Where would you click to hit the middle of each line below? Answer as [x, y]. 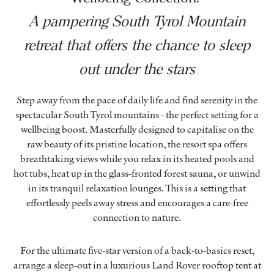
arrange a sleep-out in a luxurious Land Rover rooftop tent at [137, 265]
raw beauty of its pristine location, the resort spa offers [137, 144]
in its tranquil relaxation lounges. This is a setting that [137, 188]
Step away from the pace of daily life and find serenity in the [137, 100]
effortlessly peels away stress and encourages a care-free [137, 203]
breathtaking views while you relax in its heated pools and [137, 159]
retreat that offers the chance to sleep [137, 45]
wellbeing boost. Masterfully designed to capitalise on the [137, 129]
